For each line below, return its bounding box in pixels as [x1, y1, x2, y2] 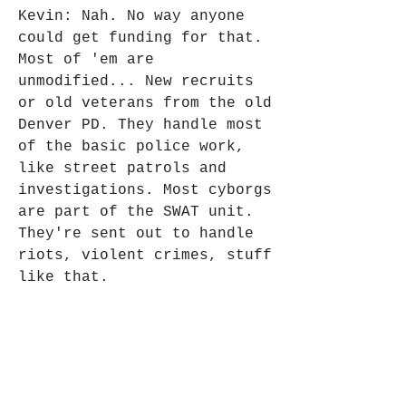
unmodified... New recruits [18, 73, 254, 90]
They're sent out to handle [18, 226, 254, 242]
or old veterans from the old [18, 95, 272, 111]
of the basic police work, [18, 139, 245, 155]
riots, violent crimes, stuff [18, 247, 272, 264]
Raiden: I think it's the [18, 313, 236, 329]
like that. [18, 269, 109, 285]
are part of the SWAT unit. [18, 204, 254, 220]
